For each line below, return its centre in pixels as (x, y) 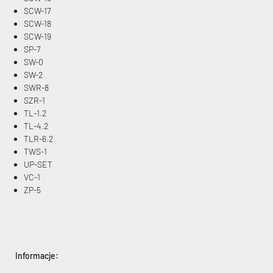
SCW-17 (37, 11)
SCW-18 (37, 24)
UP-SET (38, 165)
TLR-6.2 (38, 139)
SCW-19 (37, 37)
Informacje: (37, 256)
